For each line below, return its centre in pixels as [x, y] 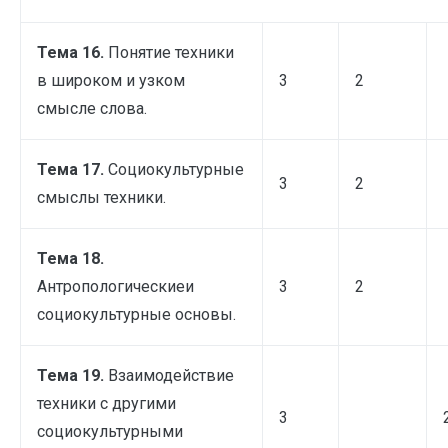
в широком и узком [111, 80]
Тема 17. [72, 169]
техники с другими [106, 403]
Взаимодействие [171, 375]
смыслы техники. [101, 197]
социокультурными [110, 431]
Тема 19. [72, 375]
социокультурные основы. [136, 314]
